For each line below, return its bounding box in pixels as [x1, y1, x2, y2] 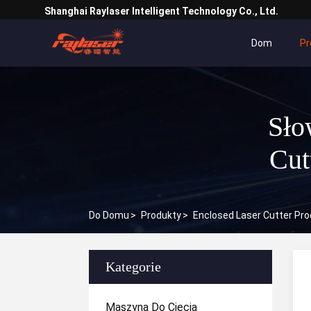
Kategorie [106, 259, 161, 274]
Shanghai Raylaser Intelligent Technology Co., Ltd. [44, 6, 278, 17]
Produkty [141, 210, 181, 221]
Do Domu [89, 210, 129, 221]
